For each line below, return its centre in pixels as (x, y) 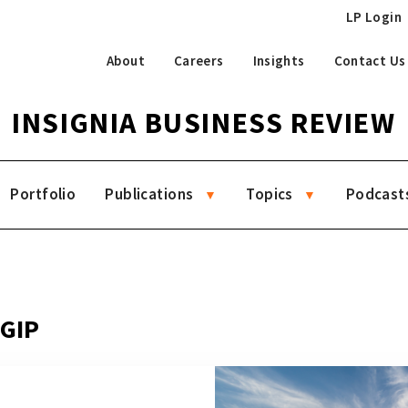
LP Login (373, 17)
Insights (279, 60)
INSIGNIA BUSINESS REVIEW (204, 123)
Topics (270, 194)
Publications (149, 194)
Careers (199, 60)
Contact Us (370, 60)
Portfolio (43, 194)
